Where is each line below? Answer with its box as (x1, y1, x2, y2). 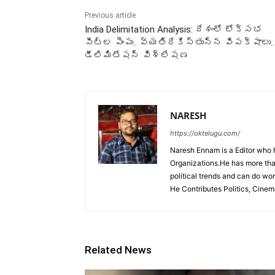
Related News (85, 243, 152, 256)
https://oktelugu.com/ (170, 128, 240, 137)
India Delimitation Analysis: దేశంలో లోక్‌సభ (85, 23, 262, 35)
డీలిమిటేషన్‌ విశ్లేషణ (85, 49, 188, 61)
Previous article (85, 10, 136, 20)
